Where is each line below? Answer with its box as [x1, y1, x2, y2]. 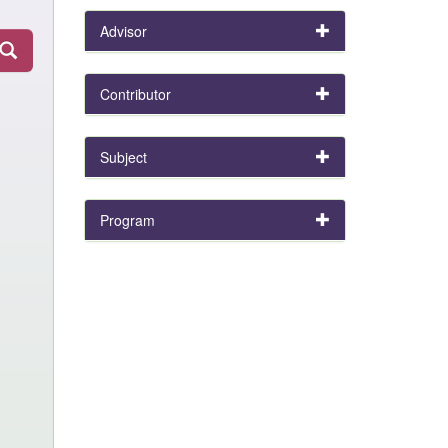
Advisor [99, 21, 147, 41]
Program [99, 210, 155, 230]
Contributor [99, 84, 171, 104]
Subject [99, 147, 147, 167]
